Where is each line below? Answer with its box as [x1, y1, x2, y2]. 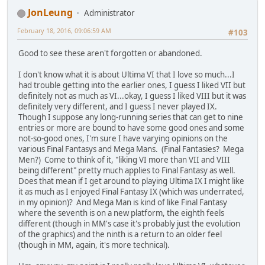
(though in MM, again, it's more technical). [18, 239, 170, 250]
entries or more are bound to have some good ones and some [18, 122, 244, 133]
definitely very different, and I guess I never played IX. [18, 101, 219, 112]
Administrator [84, 8, 135, 19]
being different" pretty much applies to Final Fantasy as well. [18, 164, 237, 176]
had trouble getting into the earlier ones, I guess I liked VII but [18, 79, 245, 91]
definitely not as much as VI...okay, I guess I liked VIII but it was [18, 90, 246, 101]
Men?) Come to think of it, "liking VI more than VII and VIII [18, 154, 230, 165]
